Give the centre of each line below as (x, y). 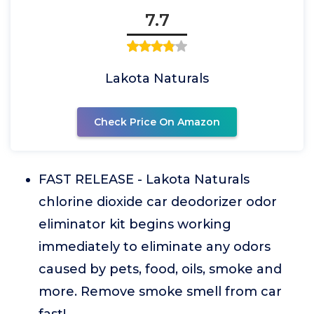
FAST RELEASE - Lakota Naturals (144, 179)
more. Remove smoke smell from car (160, 292)
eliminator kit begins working (135, 224)
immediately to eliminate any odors (155, 247)
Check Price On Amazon (157, 122)
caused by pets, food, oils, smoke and (160, 269)
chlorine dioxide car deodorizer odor (158, 202)
